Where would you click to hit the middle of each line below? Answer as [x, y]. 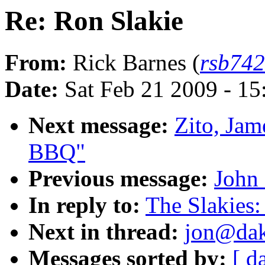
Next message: [98, 125]
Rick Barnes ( [133, 63]
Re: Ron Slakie [94, 21]
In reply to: [84, 205]
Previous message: [118, 179]
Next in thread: [104, 232]
